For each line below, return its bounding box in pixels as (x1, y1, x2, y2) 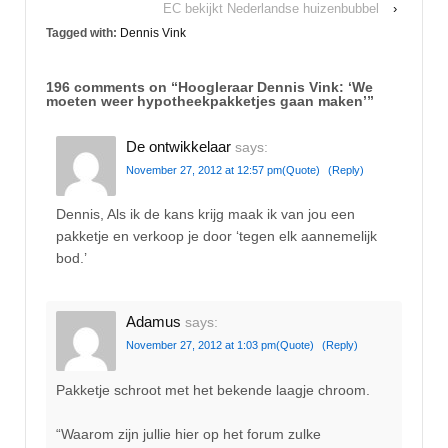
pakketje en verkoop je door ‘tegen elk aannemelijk (56, 228, 377, 244)
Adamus (126, 313, 181, 331)
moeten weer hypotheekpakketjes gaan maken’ (46, 92, 367, 109)
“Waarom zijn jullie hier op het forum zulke (56, 426, 321, 443)
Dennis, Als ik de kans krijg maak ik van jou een (56, 206, 355, 222)
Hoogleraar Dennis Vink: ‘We (178, 78, 373, 95)
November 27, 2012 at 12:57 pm (126, 163, 282, 176)
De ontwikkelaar (126, 137, 231, 155)
